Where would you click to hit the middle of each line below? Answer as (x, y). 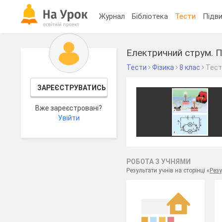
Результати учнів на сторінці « (168, 170)
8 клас (190, 67)
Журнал (112, 16)
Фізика (163, 67)
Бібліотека (150, 16)
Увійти (69, 118)
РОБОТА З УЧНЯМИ (159, 162)
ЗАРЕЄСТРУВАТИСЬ (71, 88)
